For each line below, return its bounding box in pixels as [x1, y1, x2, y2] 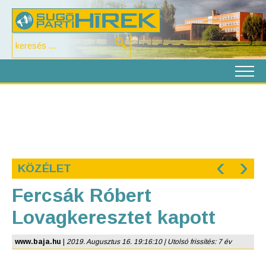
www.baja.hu [15, 237, 61, 246]
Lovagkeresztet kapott [12, 207, 216, 228]
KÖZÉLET [18, 162, 71, 175]
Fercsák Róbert [12, 185, 151, 206]
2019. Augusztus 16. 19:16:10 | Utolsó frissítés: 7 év [66, 237, 232, 246]
